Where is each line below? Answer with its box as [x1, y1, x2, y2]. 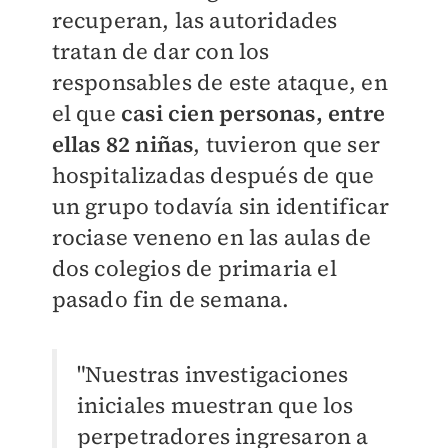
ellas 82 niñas [51, 129, 194, 159]
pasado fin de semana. [51, 284, 290, 314]
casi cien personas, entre [120, 98, 385, 128]
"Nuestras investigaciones [76, 359, 349, 389]
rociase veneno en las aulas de [51, 222, 372, 252]
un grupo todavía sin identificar [51, 191, 389, 221]
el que [51, 98, 121, 128]
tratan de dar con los [51, 36, 270, 66]
